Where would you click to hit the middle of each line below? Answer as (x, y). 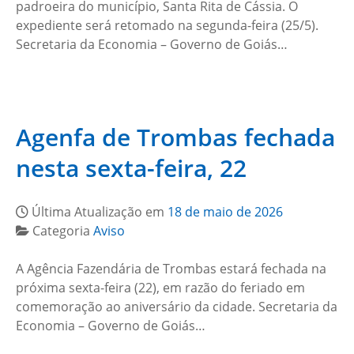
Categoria (63, 231)
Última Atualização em (100, 212)
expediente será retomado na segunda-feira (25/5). (167, 25)
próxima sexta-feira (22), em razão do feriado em (160, 288)
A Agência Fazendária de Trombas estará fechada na (171, 269)
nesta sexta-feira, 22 (131, 168)
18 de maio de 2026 (225, 212)
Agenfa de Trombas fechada (175, 137)
